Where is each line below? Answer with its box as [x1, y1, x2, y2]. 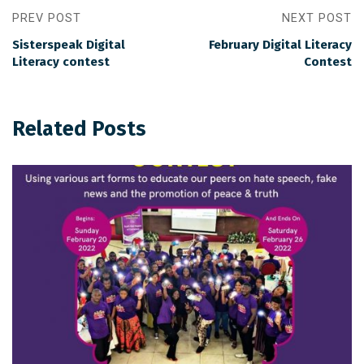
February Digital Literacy [209, 37, 352, 53]
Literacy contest [12, 54, 110, 70]
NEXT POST [282, 11, 352, 26]
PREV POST [12, 11, 81, 26]
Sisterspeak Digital [12, 37, 125, 53]
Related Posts [12, 117, 146, 142]
